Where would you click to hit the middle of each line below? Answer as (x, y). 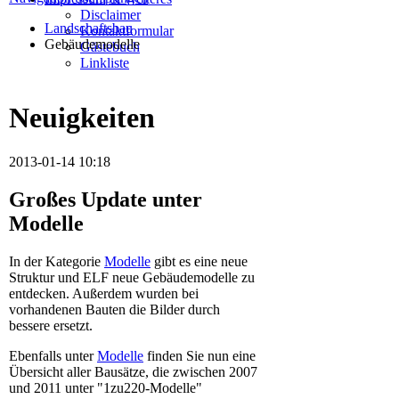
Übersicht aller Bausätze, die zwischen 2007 (133, 371)
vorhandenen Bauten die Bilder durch (114, 309)
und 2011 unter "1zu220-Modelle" (106, 387)
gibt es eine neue (199, 261)
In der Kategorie (57, 261)
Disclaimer (110, 15)
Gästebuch (110, 47)
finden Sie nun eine (199, 355)
